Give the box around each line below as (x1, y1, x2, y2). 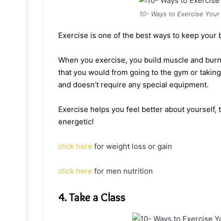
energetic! (58, 117, 94, 127)
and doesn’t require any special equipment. (58, 80, 209, 90)
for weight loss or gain (92, 142, 172, 151)
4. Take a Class (58, 190, 125, 205)
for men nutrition (92, 166, 153, 176)
